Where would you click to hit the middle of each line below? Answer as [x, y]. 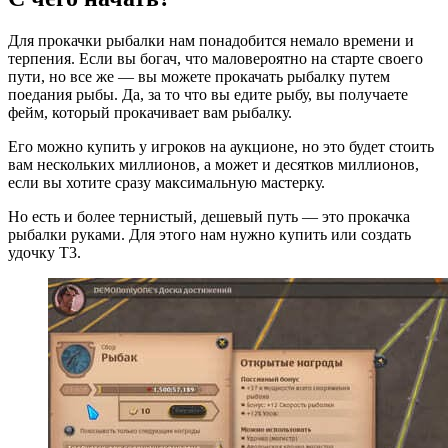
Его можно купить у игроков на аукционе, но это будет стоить [221, 146]
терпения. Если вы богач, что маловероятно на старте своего [215, 58]
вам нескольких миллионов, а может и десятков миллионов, [213, 164]
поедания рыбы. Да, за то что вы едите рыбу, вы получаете [208, 94]
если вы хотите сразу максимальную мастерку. [168, 182]
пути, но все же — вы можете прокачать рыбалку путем [199, 76]
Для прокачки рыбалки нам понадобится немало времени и [211, 40]
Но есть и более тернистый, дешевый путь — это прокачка [209, 216]
